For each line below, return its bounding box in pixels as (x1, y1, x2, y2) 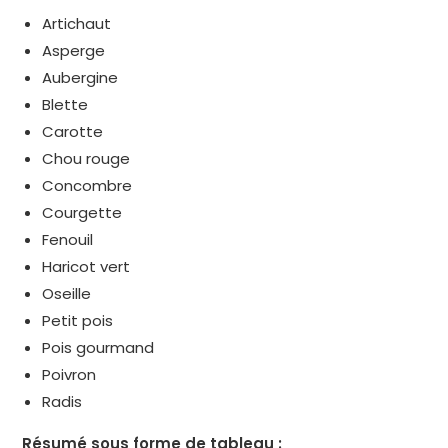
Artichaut (42, 13, 112, 35)
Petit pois (42, 310, 114, 332)
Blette (42, 94, 89, 116)
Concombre (42, 175, 133, 197)
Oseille (42, 283, 92, 305)
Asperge (42, 40, 106, 62)
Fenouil (42, 229, 94, 251)
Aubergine (42, 67, 119, 89)
